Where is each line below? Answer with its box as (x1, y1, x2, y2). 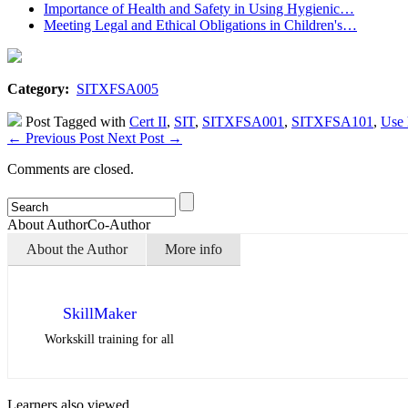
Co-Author (87, 216, 150, 232)
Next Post (107, 129, 168, 146)
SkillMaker (63, 303, 137, 322)
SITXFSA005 (76, 80, 158, 97)
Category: (7, 80, 73, 97)
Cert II (129, 113, 167, 129)
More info (165, 240, 222, 257)
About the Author (26, 240, 127, 257)
